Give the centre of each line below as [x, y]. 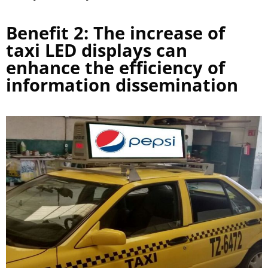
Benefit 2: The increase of [115, 32]
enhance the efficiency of [115, 67]
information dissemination [122, 84]
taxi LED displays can [97, 50]
